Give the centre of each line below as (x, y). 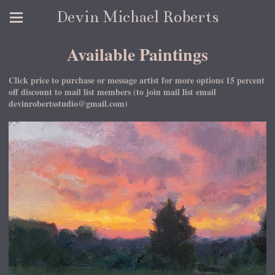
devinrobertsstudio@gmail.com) (68, 103)
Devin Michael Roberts (137, 17)
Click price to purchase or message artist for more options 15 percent (137, 80)
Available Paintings (137, 54)
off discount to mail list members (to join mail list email (112, 92)
